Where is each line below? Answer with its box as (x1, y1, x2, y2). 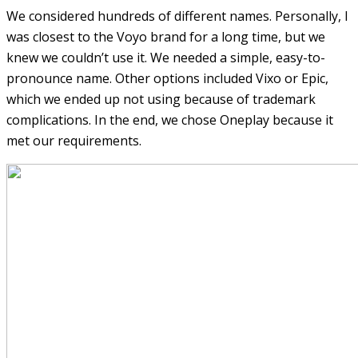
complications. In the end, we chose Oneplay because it (6, 110, 333, 129)
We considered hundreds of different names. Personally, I (6, 6, 348, 25)
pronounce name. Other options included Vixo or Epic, (6, 69, 328, 87)
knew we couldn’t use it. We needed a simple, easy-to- (6, 48, 325, 66)
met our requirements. (6, 131, 141, 149)
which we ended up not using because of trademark (6, 89, 316, 108)
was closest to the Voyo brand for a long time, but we (6, 27, 325, 46)
